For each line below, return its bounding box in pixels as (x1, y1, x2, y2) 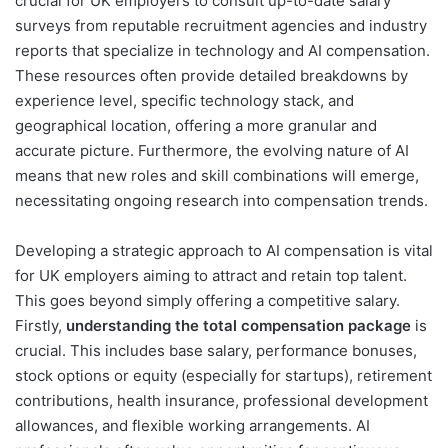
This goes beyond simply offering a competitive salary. (15, 290, 400, 310)
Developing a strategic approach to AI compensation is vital (15, 240, 433, 260)
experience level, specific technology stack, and (15, 90, 354, 110)
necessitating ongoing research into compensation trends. (15, 190, 428, 210)
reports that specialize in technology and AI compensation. (15, 40, 430, 60)
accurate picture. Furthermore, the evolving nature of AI (15, 140, 409, 160)
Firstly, (15, 315, 66, 335)
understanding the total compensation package (66, 315, 411, 335)
